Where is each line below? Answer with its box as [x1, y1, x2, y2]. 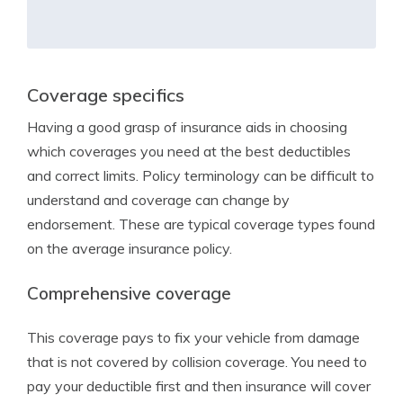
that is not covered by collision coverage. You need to [27, 353, 367, 371]
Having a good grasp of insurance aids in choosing [27, 118, 347, 136]
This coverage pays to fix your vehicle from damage [27, 328, 360, 346]
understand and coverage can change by [27, 191, 290, 209]
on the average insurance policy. [27, 239, 232, 257]
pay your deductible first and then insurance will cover [27, 377, 371, 395]
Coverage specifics [27, 84, 184, 106]
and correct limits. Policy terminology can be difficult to [27, 166, 374, 184]
